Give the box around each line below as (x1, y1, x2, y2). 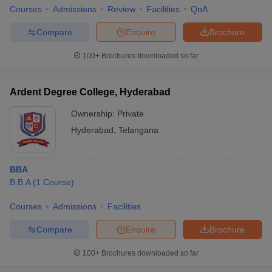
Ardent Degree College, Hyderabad (10, 87, 171, 97)
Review (107, 4, 135, 14)
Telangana (118, 125, 158, 135)
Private (117, 109, 144, 118)
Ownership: (71, 109, 117, 118)
